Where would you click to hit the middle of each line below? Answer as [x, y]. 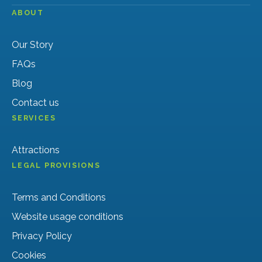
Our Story [32, 44]
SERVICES [34, 118]
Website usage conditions [68, 216]
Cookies [29, 255]
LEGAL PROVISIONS [56, 165]
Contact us [35, 102]
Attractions [36, 150]
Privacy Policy [42, 236]
